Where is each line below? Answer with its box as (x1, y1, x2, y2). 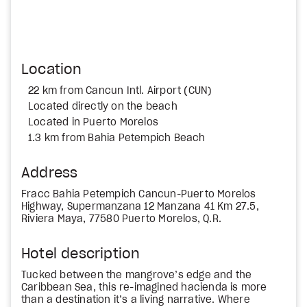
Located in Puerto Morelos (28, 118, 158, 127)
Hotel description (21, 247, 140, 261)
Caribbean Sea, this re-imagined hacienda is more (21, 283, 267, 293)
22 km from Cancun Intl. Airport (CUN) (28, 86, 212, 96)
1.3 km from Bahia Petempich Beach (28, 134, 206, 143)
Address (21, 167, 78, 180)
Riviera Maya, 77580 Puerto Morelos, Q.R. (21, 214, 221, 224)
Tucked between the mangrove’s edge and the (21, 271, 252, 280)
